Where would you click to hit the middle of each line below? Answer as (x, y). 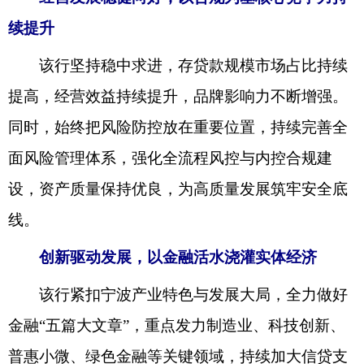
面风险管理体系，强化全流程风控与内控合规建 (170, 158)
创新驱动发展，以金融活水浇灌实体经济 (170, 258)
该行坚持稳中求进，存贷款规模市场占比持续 (178, 66)
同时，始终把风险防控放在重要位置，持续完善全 (178, 128)
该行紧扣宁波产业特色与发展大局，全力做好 (178, 295)
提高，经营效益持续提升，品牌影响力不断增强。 (178, 97)
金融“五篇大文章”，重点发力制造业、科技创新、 (177, 326)
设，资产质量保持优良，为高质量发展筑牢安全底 (178, 189)
